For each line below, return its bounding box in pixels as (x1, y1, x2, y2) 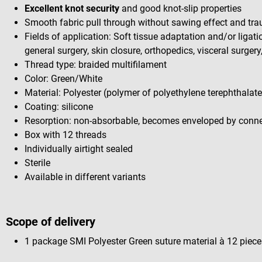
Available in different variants (25, 171, 146, 182)
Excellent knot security (25, 2, 119, 14)
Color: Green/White (25, 73, 102, 84)
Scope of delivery (6, 214, 95, 229)
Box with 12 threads (25, 129, 106, 140)
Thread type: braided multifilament (25, 58, 167, 70)
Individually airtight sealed (25, 143, 133, 154)
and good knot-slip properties (119, 2, 242, 14)
